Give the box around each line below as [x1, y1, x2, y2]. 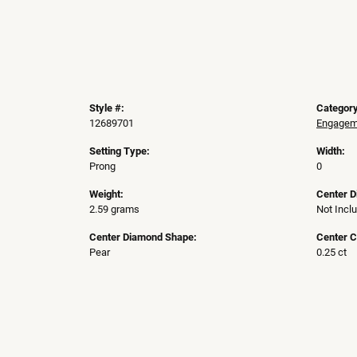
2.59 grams [89, 202, 139, 216]
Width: [316, 143, 345, 158]
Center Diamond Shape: [89, 229, 197, 244]
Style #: [89, 100, 124, 115]
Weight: [89, 186, 124, 201]
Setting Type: [89, 143, 150, 158]
